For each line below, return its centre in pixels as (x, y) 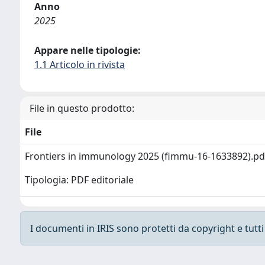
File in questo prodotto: (82, 108)
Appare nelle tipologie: (88, 50)
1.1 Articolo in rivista (80, 64)
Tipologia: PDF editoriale (79, 180)
